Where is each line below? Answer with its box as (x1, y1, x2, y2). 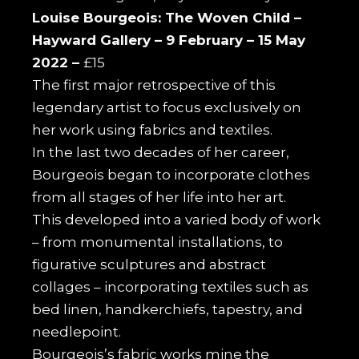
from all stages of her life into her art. (32, 188, 287, 205)
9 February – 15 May (166, 31, 306, 48)
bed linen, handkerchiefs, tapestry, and (32, 301, 304, 317)
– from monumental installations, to (32, 233, 284, 250)
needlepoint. (32, 323, 122, 340)
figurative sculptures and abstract (32, 256, 267, 272)
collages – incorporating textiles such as (32, 278, 309, 295)
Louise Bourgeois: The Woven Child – (32, 9, 302, 26)
